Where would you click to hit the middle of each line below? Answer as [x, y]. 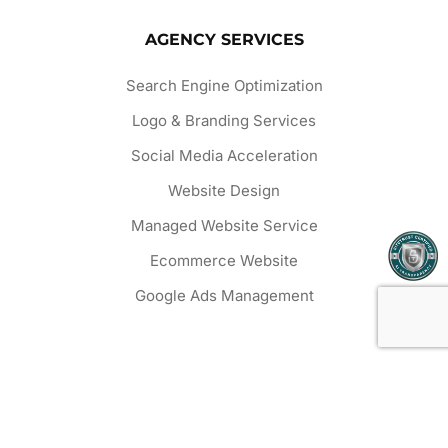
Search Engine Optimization [224, 85]
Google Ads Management [224, 295]
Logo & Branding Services [224, 120]
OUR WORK [224, 370]
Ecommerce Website [224, 260]
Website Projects [224, 416]
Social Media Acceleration [224, 155]
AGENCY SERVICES [224, 39]
